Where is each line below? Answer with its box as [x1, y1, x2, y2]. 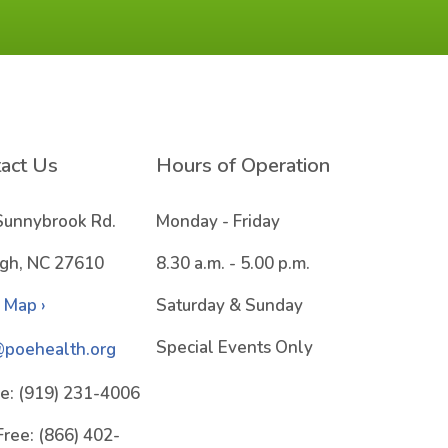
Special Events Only [156, 336, 313, 359]
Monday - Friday [156, 210, 280, 233]
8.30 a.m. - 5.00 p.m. [156, 252, 310, 275]
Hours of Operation [156, 152, 330, 179]
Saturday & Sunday [156, 294, 303, 317]
